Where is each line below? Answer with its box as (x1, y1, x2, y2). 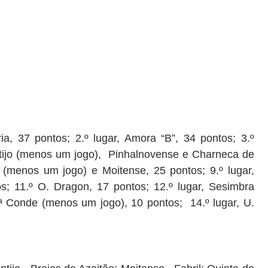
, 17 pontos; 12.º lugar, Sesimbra (89, 181, 254, 193)
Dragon (53, 181, 89, 193)
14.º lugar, (182, 197, 243, 209)
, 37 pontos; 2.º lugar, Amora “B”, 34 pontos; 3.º (10, 132, 254, 144)
